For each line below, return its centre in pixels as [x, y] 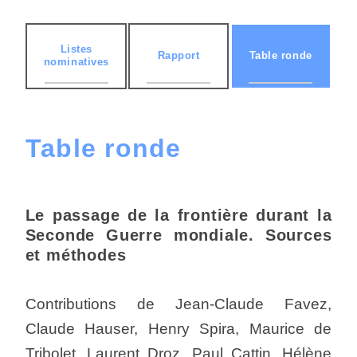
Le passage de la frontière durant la [178, 216]
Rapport [178, 56]
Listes [76, 49]
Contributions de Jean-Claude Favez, [178, 304]
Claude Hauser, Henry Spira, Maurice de [178, 329]
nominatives [76, 62]
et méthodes [76, 255]
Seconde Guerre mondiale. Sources [178, 235]
